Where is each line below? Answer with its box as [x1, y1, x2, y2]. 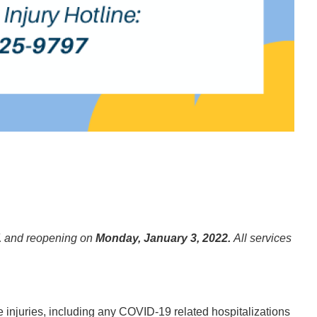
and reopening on [4, 231, 93, 244]
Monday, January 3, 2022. [93, 231, 234, 244]
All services [234, 231, 292, 244]
